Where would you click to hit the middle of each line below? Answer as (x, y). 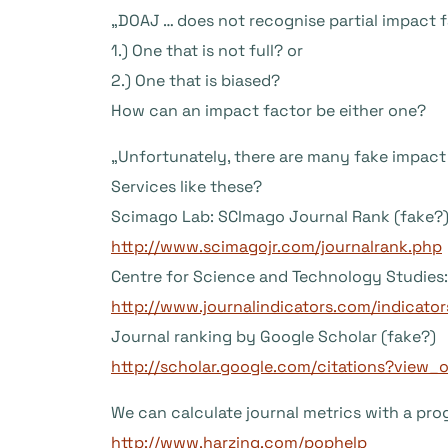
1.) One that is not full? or (207, 50)
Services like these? (186, 186)
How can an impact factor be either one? (268, 110)
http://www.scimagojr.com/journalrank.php (276, 246)
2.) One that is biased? (195, 80)
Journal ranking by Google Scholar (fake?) (273, 336)
